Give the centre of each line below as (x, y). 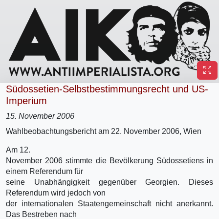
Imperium (26, 100)
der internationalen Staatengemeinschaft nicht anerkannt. (109, 203)
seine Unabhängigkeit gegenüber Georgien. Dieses (109, 182)
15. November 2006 (40, 116)
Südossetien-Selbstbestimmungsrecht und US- (107, 89)
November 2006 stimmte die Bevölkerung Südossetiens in (109, 160)
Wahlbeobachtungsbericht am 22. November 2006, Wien (104, 131)
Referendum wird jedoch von (56, 193)
